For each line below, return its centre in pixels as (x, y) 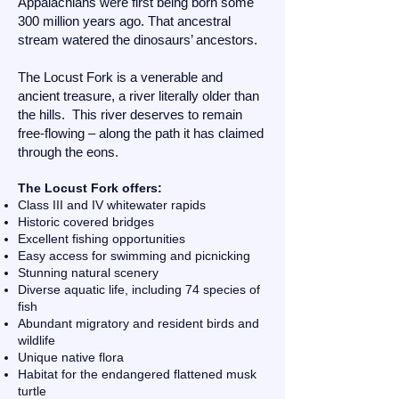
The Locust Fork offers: (90, 188)
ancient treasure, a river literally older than (138, 96)
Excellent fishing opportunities (102, 239)
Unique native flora (71, 357)
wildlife (37, 340)
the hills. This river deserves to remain (130, 114)
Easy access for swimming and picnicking (134, 256)
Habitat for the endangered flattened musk (137, 374)
